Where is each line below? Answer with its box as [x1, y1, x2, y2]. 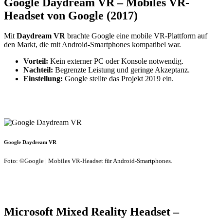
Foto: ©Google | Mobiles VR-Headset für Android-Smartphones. [4, 157, 172, 165]
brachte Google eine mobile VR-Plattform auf [65, 32, 207, 40]
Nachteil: [23, 66, 53, 74]
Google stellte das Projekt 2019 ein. [63, 74, 174, 83]
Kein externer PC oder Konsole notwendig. [48, 57, 183, 66]
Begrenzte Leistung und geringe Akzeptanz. [53, 66, 190, 74]
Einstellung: [23, 74, 63, 83]
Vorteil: [23, 57, 48, 66]
